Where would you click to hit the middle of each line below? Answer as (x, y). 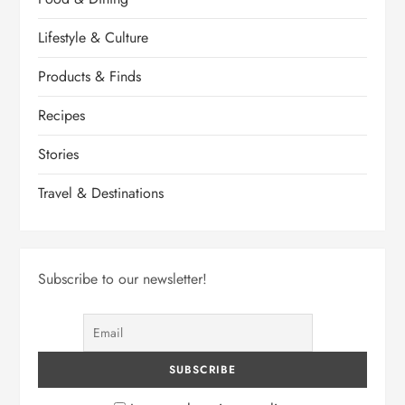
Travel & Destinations (101, 193)
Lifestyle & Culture (94, 38)
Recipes (62, 116)
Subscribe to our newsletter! (123, 279)
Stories (59, 155)
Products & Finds (90, 77)
